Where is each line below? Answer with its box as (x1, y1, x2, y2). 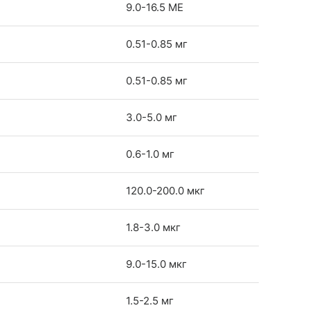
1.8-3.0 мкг (126, 221, 181, 234)
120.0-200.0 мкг (126, 184, 205, 197)
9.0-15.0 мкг (126, 257, 187, 271)
